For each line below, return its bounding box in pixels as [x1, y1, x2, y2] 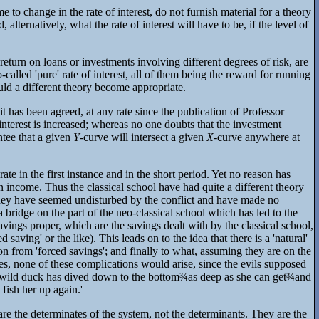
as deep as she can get [188, 271, 286, 283]
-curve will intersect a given [80, 131, 206, 144]
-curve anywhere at [214, 131, 300, 144]
